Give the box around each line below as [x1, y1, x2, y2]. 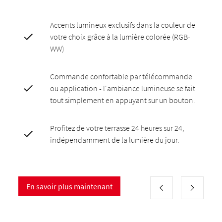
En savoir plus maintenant [26, 181, 113, 191]
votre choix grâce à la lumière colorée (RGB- [50, 32, 191, 42]
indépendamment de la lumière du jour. [50, 135, 180, 145]
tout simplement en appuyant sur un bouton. [50, 95, 196, 105]
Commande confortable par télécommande [50, 71, 193, 81]
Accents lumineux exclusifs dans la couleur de [50, 20, 196, 30]
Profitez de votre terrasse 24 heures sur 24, [50, 123, 185, 133]
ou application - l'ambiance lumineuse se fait [50, 83, 196, 93]
